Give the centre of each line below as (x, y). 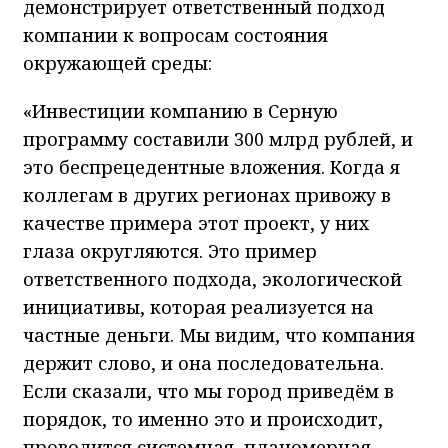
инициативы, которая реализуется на (198, 307)
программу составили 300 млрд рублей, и (218, 139)
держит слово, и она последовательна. (203, 363)
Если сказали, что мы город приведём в (208, 391)
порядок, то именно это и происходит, (203, 419)
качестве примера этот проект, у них (196, 223)
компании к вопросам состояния (175, 35)
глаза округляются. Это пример (170, 251)
